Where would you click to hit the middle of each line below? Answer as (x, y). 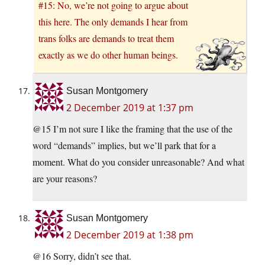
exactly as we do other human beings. (108, 55)
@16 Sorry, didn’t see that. (82, 256)
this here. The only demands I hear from (113, 22)
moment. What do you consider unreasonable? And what (138, 162)
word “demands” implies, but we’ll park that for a (124, 146)
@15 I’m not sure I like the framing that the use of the (132, 129)
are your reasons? (65, 179)
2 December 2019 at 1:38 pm (130, 235)
